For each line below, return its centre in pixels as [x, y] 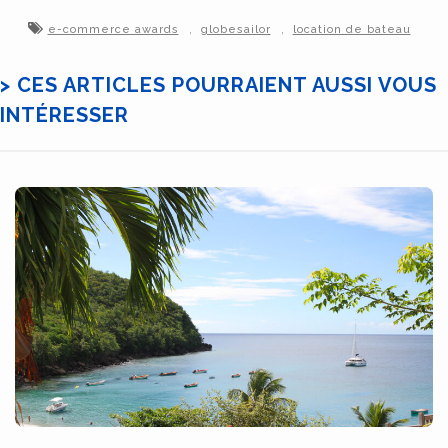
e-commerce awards [113, 29]
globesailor [235, 29]
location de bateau [351, 29]
